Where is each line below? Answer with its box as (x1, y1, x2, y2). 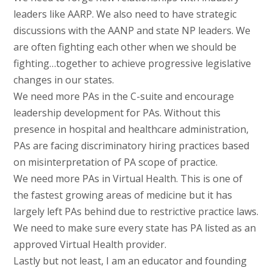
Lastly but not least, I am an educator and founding (13, 254, 247, 268)
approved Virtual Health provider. (13, 238, 166, 252)
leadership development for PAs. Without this (13, 106, 221, 120)
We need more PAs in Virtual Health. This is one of (13, 172, 243, 186)
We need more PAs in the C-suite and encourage (13, 90, 234, 104)
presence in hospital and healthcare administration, (13, 122, 249, 136)
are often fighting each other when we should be (13, 40, 236, 54)
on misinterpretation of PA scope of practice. (13, 155, 218, 169)
